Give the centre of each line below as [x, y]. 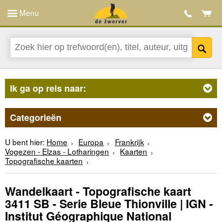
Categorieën [36, 117]
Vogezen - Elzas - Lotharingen [57, 151]
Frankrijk [129, 141]
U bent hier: [25, 141]
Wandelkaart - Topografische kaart [98, 191]
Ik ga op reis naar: [48, 88]
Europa [91, 141]
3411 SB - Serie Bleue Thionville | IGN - [109, 204]
